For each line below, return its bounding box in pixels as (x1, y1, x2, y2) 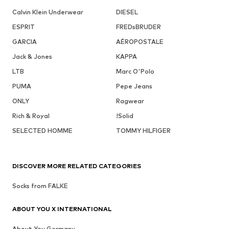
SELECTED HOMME (12, 126, 73, 134)
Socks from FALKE (12, 181, 68, 190)
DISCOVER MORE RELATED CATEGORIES (12, 162, 141, 170)
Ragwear (116, 97, 144, 105)
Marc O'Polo (116, 67, 154, 75)
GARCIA (12, 37, 37, 45)
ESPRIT (12, 22, 35, 31)
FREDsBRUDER (116, 22, 161, 31)
